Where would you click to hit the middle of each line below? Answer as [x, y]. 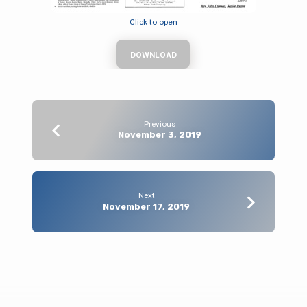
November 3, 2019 [160, 135]
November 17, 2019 [147, 206]
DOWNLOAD [153, 55]
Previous [160, 124]
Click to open [153, 22]
